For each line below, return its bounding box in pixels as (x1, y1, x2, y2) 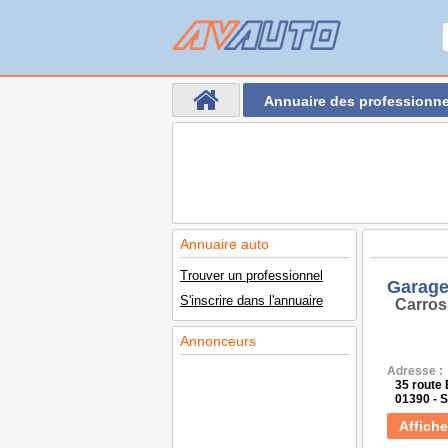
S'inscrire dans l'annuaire (180, 293, 323, 308)
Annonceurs (180, 333, 256, 349)
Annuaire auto (180, 236, 269, 252)
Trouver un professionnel (180, 268, 323, 283)
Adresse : (387, 364, 443, 378)
